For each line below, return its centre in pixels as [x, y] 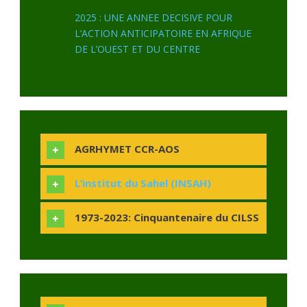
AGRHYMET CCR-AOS [127, 148]
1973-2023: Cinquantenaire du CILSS [167, 217]
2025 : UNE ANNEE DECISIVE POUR [153, 17]
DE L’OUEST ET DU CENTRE [137, 49]
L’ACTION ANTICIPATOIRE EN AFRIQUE [163, 33]
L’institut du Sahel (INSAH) [143, 183]
